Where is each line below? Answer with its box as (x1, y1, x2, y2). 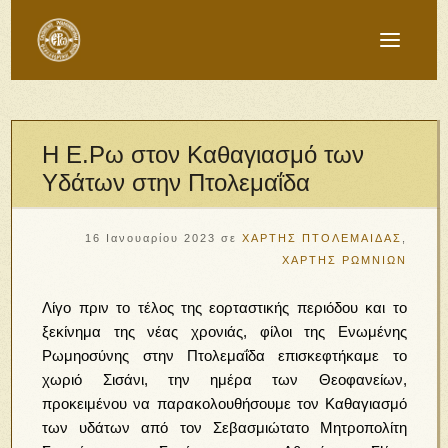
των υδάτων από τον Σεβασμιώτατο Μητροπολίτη (42, 419, 407, 436)
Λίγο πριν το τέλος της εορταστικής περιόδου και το (42, 299, 407, 316)
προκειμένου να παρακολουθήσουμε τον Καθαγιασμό (42, 395, 407, 412)
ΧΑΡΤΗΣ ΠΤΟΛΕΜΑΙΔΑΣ (241, 232, 402, 244)
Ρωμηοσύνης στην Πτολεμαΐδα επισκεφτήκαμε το (42, 347, 407, 364)
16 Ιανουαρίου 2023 (84, 232, 216, 244)
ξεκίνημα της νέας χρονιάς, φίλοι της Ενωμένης (42, 323, 407, 340)
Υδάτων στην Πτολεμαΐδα (42, 169, 311, 196)
